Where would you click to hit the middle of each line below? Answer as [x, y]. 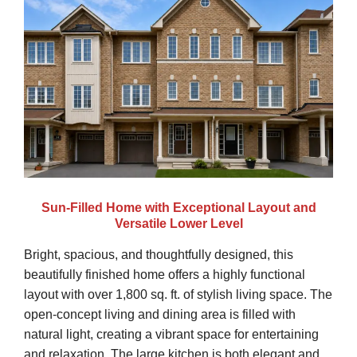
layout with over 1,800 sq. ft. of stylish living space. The [178, 294]
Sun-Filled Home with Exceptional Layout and [178, 207]
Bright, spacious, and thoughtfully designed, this [159, 254]
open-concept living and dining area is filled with [160, 314]
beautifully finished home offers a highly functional [165, 274]
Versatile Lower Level [178, 223]
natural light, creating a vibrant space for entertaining [171, 334]
